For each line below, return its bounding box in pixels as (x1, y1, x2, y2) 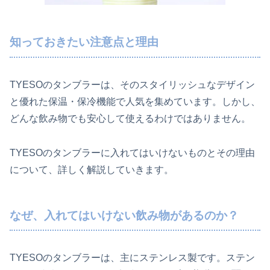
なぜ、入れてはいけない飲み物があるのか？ (10, 209, 239, 222)
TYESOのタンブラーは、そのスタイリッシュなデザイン (10, 79, 255, 90)
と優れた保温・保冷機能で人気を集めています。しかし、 (10, 96, 260, 107)
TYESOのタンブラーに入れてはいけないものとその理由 (10, 147, 255, 158)
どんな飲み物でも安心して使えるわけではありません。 (10, 113, 251, 124)
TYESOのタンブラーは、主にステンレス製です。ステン (10, 253, 255, 263)
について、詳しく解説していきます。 (10, 164, 174, 175)
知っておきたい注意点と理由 (10, 36, 159, 49)
